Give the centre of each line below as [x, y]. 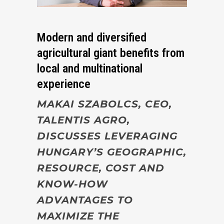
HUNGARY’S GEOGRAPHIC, [112, 152]
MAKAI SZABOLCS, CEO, [104, 104]
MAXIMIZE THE [78, 216]
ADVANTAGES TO [85, 200]
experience [64, 84]
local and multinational [90, 68]
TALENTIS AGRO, [83, 120]
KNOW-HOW [72, 184]
